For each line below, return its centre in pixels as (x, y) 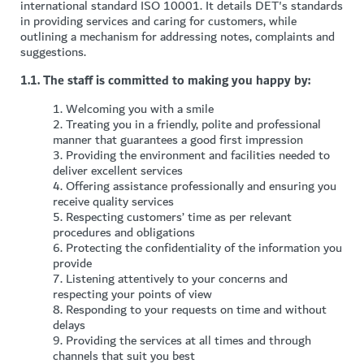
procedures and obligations (124, 232)
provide (72, 263)
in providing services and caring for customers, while (158, 21)
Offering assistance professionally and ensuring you (201, 186)
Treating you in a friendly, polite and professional (193, 124)
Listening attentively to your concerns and (177, 279)
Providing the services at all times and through (188, 340)
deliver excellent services (118, 171)
